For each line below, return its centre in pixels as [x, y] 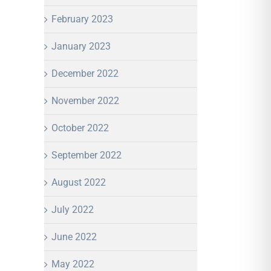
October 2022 [80, 128]
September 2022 [87, 155]
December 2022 [85, 73]
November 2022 [85, 100]
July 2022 [73, 209]
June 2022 [74, 237]
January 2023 [81, 46]
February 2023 [82, 19]
